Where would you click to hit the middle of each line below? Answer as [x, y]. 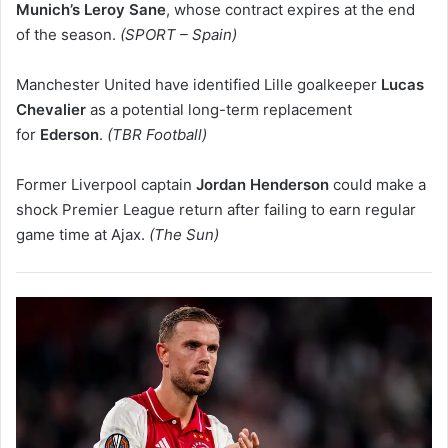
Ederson [69, 134]
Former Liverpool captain [106, 184]
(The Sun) [184, 234]
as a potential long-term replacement [219, 109]
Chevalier [51, 109]
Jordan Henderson [262, 184]
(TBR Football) [157, 134]
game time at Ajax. [82, 234]
